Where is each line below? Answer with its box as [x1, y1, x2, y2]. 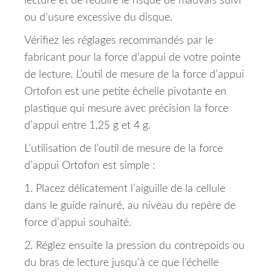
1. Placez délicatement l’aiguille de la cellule [24, 183, 225, 195]
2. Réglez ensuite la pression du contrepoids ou [24, 240, 245, 252]
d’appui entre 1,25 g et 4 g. [24, 120, 151, 132]
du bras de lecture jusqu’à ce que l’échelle [24, 257, 219, 269]
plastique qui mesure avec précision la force [24, 103, 228, 115]
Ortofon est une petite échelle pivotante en [24, 86, 226, 98]
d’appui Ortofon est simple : [24, 160, 155, 172]
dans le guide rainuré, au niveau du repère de [24, 200, 236, 212]
